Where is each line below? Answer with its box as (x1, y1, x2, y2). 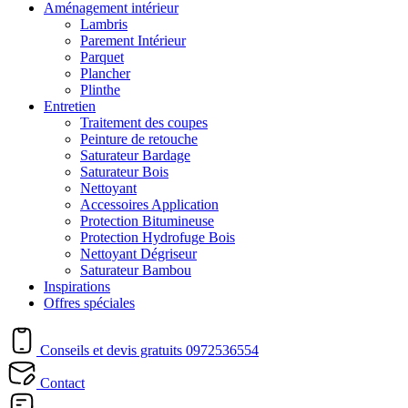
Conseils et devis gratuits (40, 342, 182, 358)
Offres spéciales (44, 295, 135, 311)
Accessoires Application (80, 197, 219, 212)
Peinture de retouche (80, 131, 198, 147)
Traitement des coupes (80, 115, 208, 130)
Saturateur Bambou (80, 262, 191, 278)
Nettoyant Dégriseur (80, 246, 197, 261)
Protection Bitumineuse (80, 213, 214, 229)
